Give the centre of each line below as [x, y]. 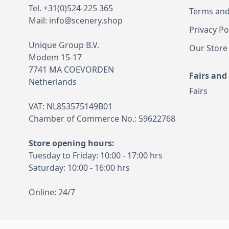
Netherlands [53, 82]
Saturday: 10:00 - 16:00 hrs [79, 167]
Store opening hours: [72, 143]
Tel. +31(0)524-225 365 [71, 8]
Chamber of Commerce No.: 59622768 [102, 118]
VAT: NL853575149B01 [71, 106]
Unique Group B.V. [64, 45]
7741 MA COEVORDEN [71, 69]
